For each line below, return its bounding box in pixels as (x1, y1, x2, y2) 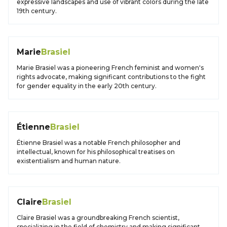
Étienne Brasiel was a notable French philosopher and (17, 139, 180, 146)
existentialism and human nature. (17, 157, 121, 165)
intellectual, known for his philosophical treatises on (17, 148, 175, 156)
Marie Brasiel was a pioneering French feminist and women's (17, 64, 204, 71)
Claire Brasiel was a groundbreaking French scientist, (17, 214, 179, 221)
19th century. (17, 7, 57, 15)
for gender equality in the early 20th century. (17, 82, 157, 90)
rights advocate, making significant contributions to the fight (17, 73, 206, 81)
